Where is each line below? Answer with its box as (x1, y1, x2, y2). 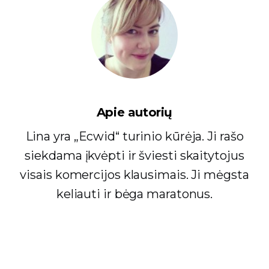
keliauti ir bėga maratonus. (56, 187, 213, 202)
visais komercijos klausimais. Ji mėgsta (20, 168, 249, 183)
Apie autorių (96, 105, 173, 120)
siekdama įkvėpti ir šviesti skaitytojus (25, 148, 244, 163)
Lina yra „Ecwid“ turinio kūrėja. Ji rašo (25, 129, 244, 144)
